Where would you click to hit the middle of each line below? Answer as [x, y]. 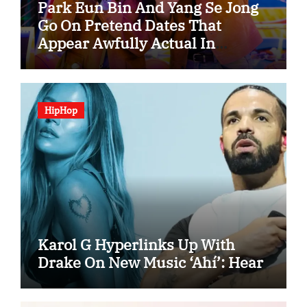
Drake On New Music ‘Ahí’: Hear [150, 262]
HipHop [61, 110]
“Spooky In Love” [98, 61]
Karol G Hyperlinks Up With [136, 244]
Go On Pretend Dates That [129, 25]
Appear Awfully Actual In [126, 43]
